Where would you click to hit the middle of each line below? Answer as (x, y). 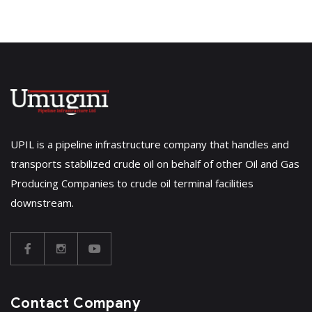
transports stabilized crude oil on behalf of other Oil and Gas (155, 164)
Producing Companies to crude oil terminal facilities (132, 184)
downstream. (42, 203)
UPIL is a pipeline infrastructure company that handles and (150, 145)
